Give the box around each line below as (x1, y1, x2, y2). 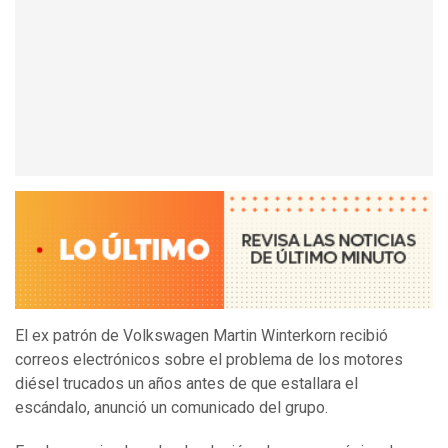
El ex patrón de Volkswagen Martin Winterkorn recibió (15, 326, 388, 346)
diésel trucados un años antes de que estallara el (15, 374, 358, 394)
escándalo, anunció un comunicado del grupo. (15, 398, 332, 418)
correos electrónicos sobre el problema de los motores (15, 350, 403, 370)
